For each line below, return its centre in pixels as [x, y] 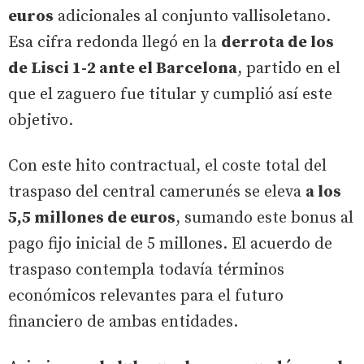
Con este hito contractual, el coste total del [167, 166]
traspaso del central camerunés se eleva [157, 192]
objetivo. [41, 120]
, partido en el [289, 68]
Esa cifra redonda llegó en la [115, 42]
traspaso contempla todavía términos [146, 270]
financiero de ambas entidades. [123, 322]
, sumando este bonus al [264, 218]
